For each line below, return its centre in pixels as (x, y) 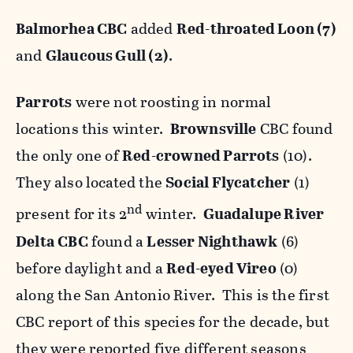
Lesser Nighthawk (212, 241)
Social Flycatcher (228, 183)
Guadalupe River (264, 214)
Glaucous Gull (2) (107, 56)
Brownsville (213, 129)
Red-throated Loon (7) (256, 29)
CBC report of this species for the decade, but (173, 321)
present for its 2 (72, 214)
